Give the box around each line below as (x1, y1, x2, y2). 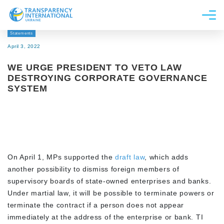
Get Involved (20, 105, 70, 115)
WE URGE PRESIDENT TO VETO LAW (7, 62, 182, 72)
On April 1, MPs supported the (7, 153, 113, 161)
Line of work (20, 87, 68, 97)
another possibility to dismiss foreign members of (7, 165, 179, 173)
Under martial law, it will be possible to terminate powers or (7, 189, 214, 197)
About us (20, 31, 55, 41)
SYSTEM (7, 83, 47, 93)
